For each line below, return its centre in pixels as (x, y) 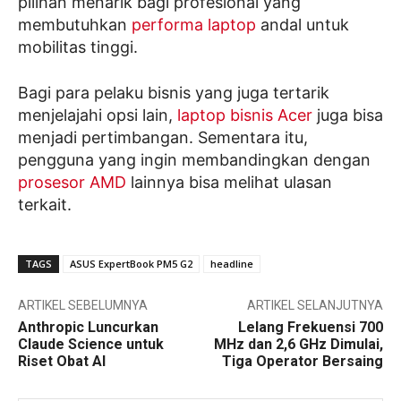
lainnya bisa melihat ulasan (229, 183)
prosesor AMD (72, 183)
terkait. (45, 205)
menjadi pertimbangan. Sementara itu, (163, 138)
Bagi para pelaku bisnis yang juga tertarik (174, 93)
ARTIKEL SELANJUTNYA (315, 306)
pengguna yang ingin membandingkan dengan (194, 160)
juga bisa (348, 115)
